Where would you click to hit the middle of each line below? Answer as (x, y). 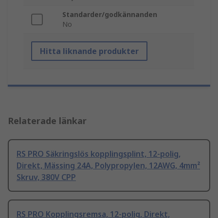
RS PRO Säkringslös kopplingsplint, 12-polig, (99, 154)
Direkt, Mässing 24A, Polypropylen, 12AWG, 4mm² (108, 166)
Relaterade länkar (47, 121)
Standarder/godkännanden (110, 15)
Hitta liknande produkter (89, 51)
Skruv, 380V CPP (46, 177)
